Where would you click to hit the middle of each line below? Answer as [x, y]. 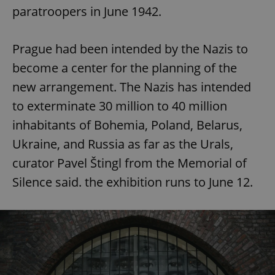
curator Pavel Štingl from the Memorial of [130, 163]
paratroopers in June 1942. [87, 12]
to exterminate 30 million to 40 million [120, 106]
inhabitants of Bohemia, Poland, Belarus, [127, 125]
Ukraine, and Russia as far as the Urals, [123, 144]
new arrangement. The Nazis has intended [132, 87]
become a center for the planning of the [125, 68]
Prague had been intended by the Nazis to [130, 49]
